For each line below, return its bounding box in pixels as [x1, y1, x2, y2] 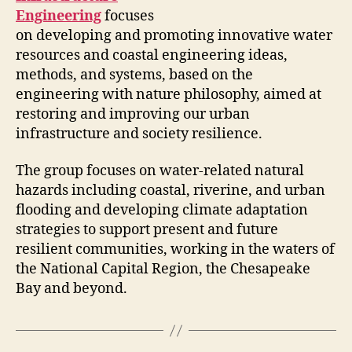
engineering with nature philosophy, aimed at [16, 85, 321, 104]
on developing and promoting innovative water [16, 26, 332, 45]
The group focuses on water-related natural [16, 162, 304, 181]
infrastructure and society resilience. [16, 124, 266, 143]
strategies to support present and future [16, 221, 278, 240]
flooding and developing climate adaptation [16, 201, 308, 220]
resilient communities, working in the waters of [16, 240, 335, 259]
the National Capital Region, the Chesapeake [16, 260, 310, 279]
